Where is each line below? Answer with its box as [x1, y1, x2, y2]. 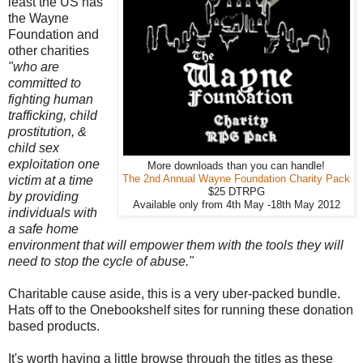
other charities [8, 43, 89, 58]
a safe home [8, 221, 79, 236]
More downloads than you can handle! [147, 160, 325, 172]
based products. [8, 318, 100, 333]
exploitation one [8, 156, 100, 171]
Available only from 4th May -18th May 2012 [132, 199, 340, 211]
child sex [8, 140, 59, 155]
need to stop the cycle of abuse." [8, 254, 194, 268]
